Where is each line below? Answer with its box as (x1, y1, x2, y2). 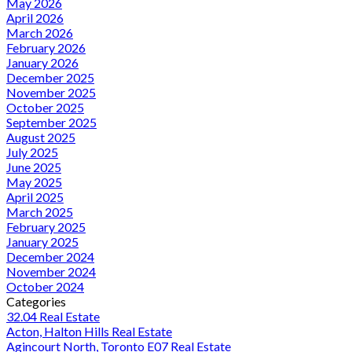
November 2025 (6, 84, 96, 100)
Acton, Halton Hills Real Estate (6, 323, 172, 339)
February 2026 (6, 39, 86, 55)
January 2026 (6, 54, 79, 70)
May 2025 (6, 174, 62, 189)
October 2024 (6, 278, 84, 294)
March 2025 (6, 203, 73, 219)
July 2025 (6, 144, 58, 159)
